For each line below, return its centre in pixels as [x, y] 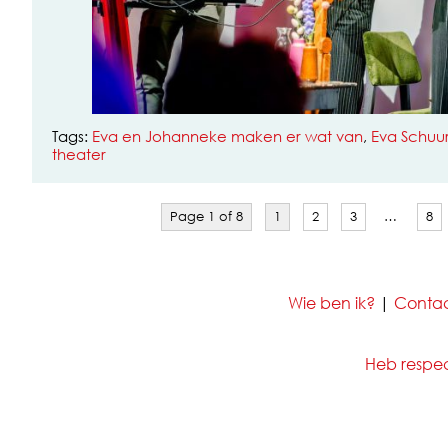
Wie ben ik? [331, 303]
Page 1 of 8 [207, 217]
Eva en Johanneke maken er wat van [227, 135]
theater [79, 153]
